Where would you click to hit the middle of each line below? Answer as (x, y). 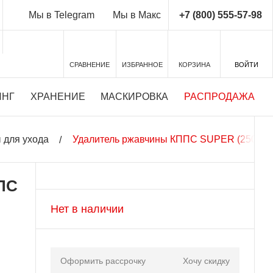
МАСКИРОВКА (135, 97)
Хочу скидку (207, 261)
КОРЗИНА (194, 65)
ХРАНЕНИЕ (58, 97)
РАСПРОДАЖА (219, 97)
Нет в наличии (87, 209)
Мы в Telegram (61, 15)
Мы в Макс (136, 15)
